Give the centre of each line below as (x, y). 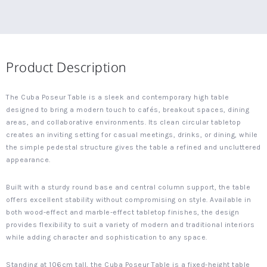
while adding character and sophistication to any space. (107, 237)
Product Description (66, 67)
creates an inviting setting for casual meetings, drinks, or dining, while (132, 135)
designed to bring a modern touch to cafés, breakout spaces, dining (128, 110)
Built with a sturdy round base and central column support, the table (128, 187)
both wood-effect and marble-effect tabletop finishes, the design (122, 212)
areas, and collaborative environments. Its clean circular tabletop (123, 122)
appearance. (28, 160)
